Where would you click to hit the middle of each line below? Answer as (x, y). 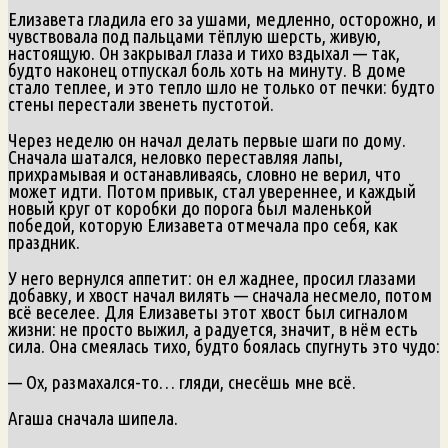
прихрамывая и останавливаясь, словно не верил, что (204, 173)
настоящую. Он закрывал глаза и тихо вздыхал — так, (204, 52)
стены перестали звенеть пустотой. (141, 103)
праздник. (44, 241)
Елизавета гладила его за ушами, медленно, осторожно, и (222, 18)
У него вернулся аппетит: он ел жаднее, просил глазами (212, 277)
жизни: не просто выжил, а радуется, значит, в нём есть (213, 328)
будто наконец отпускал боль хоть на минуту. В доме (207, 69)
